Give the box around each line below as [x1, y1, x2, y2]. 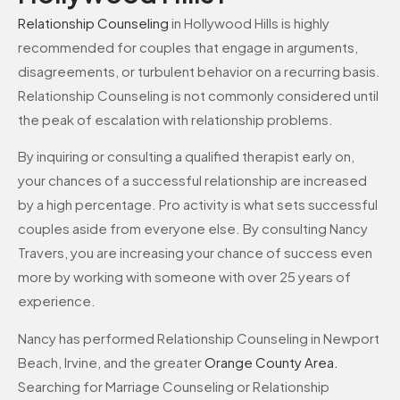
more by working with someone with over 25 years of [18, 268, 351, 286]
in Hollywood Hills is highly [169, 13, 329, 31]
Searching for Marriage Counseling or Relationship [18, 377, 329, 395]
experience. [18, 292, 96, 310]
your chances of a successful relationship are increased [18, 171, 367, 189]
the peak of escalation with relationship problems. [18, 110, 333, 128]
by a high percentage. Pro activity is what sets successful [18, 196, 378, 213]
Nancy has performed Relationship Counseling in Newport [18, 329, 379, 346]
